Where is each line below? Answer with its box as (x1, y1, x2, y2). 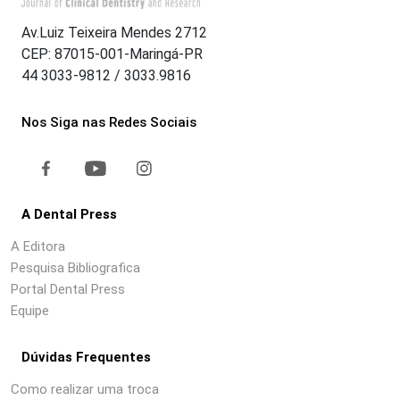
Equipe (11, 303, 49, 320)
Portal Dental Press (11, 281, 125, 298)
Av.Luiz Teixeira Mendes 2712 (21, 24, 207, 42)
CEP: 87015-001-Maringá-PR (21, 46, 203, 63)
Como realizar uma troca (11, 381, 159, 398)
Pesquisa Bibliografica (11, 260, 140, 277)
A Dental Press (21, 206, 117, 223)
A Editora (11, 238, 65, 255)
